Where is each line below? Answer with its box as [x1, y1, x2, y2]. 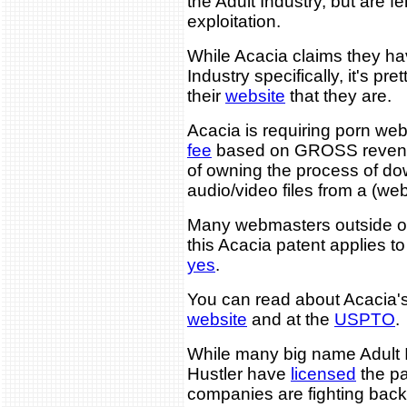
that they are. [285, 86, 392, 105]
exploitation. [187, 12, 281, 31]
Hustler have [187, 364, 291, 383]
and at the [247, 310, 334, 329]
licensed [291, 364, 356, 383]
